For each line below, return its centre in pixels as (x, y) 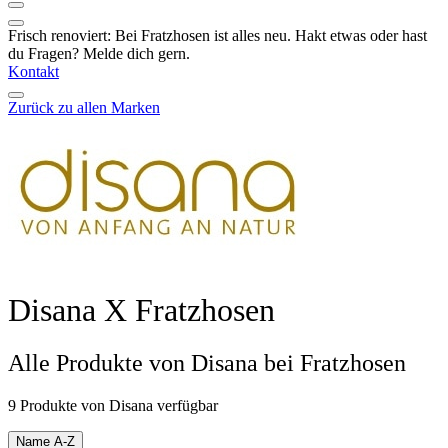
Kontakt (33, 71)
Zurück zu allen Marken (84, 107)
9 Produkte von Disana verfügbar (113, 406)
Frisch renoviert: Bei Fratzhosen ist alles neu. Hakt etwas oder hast (217, 35)
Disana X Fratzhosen (141, 309)
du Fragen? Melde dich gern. (99, 53)
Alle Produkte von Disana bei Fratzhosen (207, 363)
